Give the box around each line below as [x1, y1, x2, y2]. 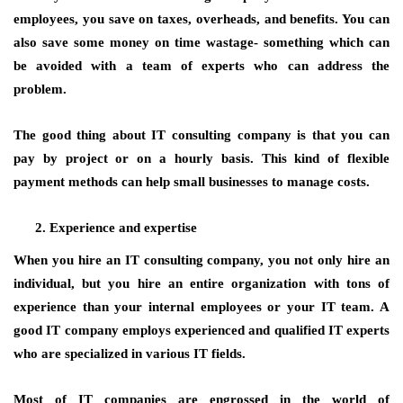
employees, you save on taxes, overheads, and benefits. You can [13, 12, 390, 26]
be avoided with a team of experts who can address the [13, 58, 390, 73]
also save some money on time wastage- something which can [13, 35, 390, 49]
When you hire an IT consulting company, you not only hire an [13, 253, 390, 267]
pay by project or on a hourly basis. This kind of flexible [13, 151, 390, 166]
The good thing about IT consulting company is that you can [13, 128, 390, 142]
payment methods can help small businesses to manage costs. [13, 175, 370, 189]
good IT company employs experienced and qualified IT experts [13, 323, 390, 337]
